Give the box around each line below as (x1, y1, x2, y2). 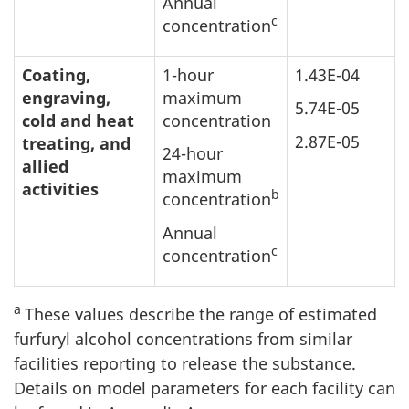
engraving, (22, 86, 110, 109)
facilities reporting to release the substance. (14, 351, 356, 374)
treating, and (22, 131, 131, 154)
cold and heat (22, 109, 134, 131)
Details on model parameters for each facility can (14, 376, 395, 399)
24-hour (163, 142, 223, 165)
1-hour (163, 63, 214, 86)
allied (22, 154, 68, 177)
